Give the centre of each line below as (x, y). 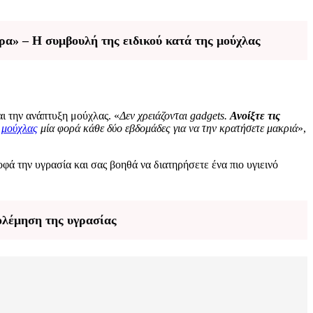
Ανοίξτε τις (255, 116)
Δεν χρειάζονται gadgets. (175, 116)
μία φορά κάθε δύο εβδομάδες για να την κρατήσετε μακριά (168, 129)
